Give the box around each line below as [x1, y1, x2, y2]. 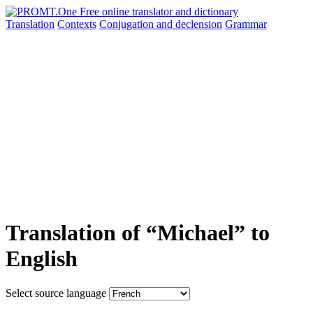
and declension [156, 18, 222, 30]
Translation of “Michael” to [6, 220, 270, 246]
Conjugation [99, 18, 156, 30]
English [6, 246, 78, 272]
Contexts [57, 18, 96, 30]
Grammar [225, 18, 267, 30]
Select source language [6, 286, 106, 299]
